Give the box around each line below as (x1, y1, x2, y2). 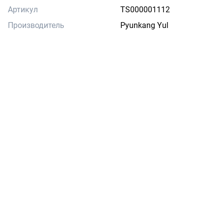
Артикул (8, 5, 38, 14)
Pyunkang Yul (120, 21, 168, 30)
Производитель (8, 21, 64, 30)
